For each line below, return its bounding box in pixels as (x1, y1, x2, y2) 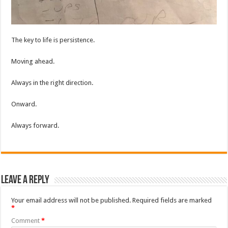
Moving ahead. (11, 58, 55, 66)
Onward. (11, 100, 37, 108)
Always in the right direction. (11, 79, 94, 87)
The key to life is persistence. (11, 36, 95, 44)
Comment (11, 217, 42, 225)
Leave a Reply (1, 175, 50, 187)
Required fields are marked (132, 196, 212, 205)
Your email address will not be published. (11, 196, 131, 205)
